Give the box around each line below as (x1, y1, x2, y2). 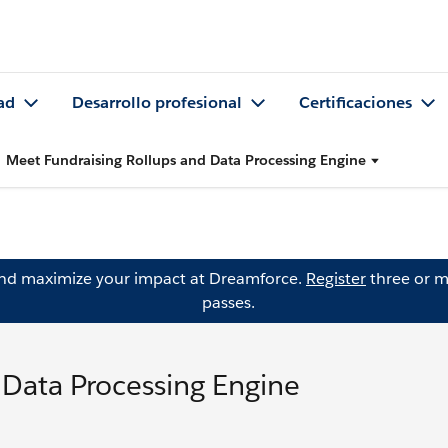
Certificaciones (299, 92, 412, 114)
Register (306, 268, 366, 289)
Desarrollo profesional (72, 92, 242, 114)
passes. (201, 292, 255, 313)
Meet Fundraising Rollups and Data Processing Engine (6, 150, 366, 169)
